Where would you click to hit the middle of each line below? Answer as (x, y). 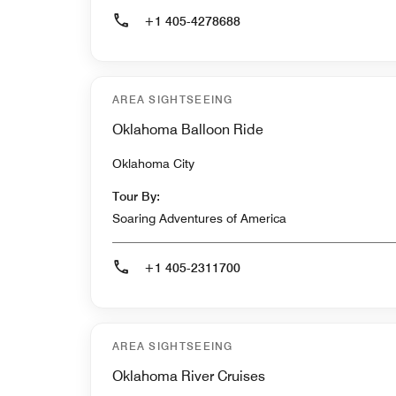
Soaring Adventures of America (199, 219)
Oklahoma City (153, 164)
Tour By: (136, 197)
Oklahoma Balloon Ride (188, 130)
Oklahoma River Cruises (189, 377)
